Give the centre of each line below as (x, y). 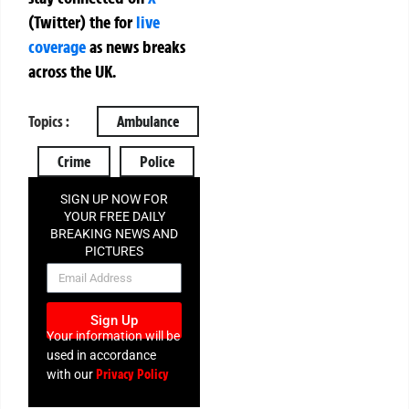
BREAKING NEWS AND (115, 233)
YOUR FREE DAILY (114, 216)
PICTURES (115, 251)
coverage (57, 46)
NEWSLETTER (114, 268)
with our (71, 375)
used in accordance (101, 356)
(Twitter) (59, 21)
